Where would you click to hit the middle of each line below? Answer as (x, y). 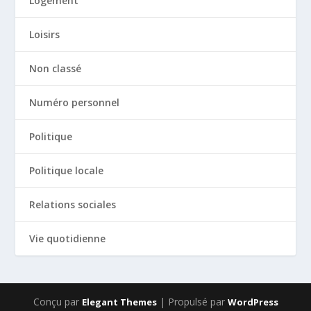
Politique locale (67, 171)
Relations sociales (73, 205)
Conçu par (57, 302)
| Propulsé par (192, 302)
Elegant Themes (119, 302)
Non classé (56, 69)
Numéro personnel (75, 103)
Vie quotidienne (68, 239)
